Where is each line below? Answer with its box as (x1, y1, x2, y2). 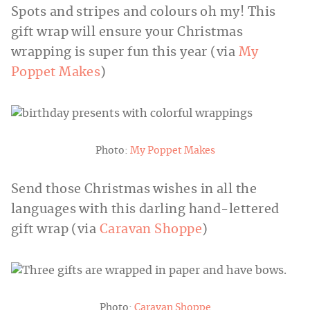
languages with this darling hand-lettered (11, 203, 280, 217)
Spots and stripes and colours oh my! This (11, 6, 276, 19)
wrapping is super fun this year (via (11, 46, 239, 60)
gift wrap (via (11, 224, 100, 237)
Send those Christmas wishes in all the (11, 183, 257, 197)
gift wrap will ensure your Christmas (11, 26, 244, 39)
